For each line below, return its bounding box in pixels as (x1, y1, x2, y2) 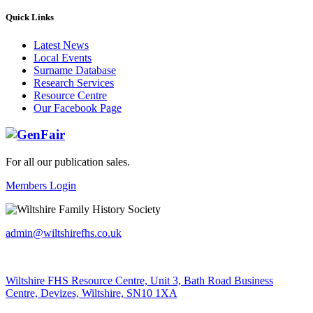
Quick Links (6, 12, 54, 23)
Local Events (34, 51, 92, 64)
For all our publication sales (6, 156, 127, 168)
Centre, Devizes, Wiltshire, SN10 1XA (6, 287, 177, 300)
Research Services (34, 76, 114, 89)
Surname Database (34, 64, 116, 76)
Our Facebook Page (34, 101, 122, 114)
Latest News (34, 38, 89, 51)
